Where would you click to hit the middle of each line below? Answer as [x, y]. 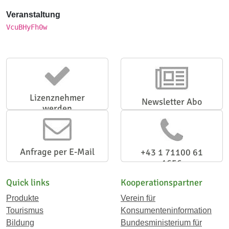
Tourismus [25, 210]
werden [57, 108]
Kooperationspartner [162, 182]
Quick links [28, 182]
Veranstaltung [33, 15]
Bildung [20, 223]
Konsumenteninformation [166, 210]
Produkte [22, 198]
